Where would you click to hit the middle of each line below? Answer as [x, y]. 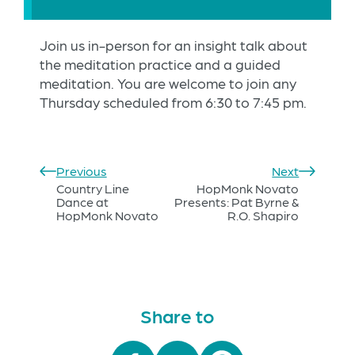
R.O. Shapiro [263, 216]
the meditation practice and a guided [160, 64]
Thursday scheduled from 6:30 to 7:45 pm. [173, 102]
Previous [81, 171]
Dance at [82, 202]
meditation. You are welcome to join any [168, 83]
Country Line [92, 189]
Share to [177, 315]
